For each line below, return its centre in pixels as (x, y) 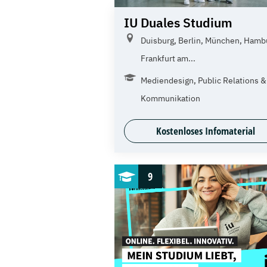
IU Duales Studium (178, 23)
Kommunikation (170, 99)
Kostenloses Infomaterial (206, 131)
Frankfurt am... (168, 59)
